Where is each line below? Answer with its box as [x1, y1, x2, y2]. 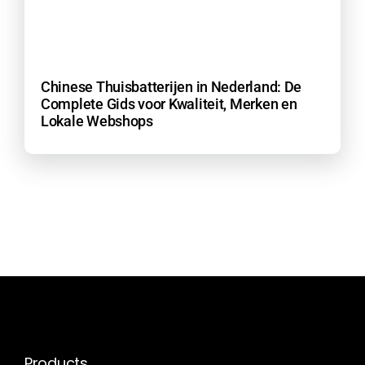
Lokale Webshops [40, 112, 153, 130]
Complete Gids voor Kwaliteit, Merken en [40, 95, 297, 112]
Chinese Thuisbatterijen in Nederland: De [40, 77, 302, 95]
